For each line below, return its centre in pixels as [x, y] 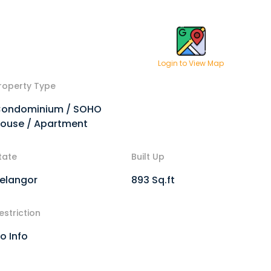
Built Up [148, 157]
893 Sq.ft [153, 180]
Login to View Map [191, 63]
